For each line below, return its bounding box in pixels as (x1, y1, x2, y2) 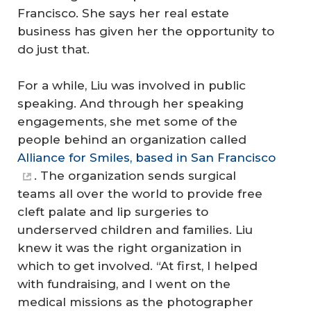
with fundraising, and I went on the (17, 276, 230, 291)
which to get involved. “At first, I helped (17, 258, 258, 273)
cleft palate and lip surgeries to (17, 204, 208, 219)
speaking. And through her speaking (17, 96, 244, 110)
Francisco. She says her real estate (17, 6, 229, 21)
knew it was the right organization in (17, 240, 242, 255)
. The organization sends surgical (34, 168, 236, 183)
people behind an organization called (17, 132, 246, 146)
